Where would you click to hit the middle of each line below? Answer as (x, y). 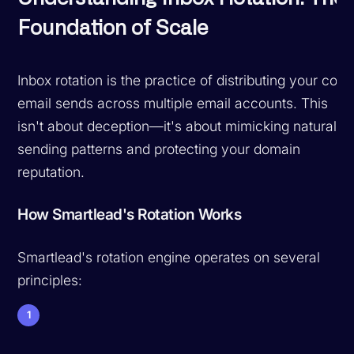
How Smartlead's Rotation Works (130, 214)
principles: (50, 280)
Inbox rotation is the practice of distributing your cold (183, 80)
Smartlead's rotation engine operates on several (169, 257)
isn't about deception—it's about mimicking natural (177, 126)
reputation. (51, 171)
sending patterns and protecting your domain (159, 149)
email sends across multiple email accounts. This (173, 103)
